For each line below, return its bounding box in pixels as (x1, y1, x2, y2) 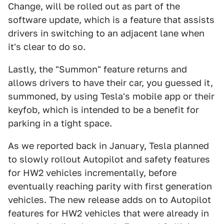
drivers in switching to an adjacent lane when (8, 28, 204, 38)
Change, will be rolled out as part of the (8, 1, 180, 11)
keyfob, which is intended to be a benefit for (8, 104, 199, 115)
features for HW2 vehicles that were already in (8, 208, 209, 218)
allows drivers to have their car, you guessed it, (8, 77, 213, 88)
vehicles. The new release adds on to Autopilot (8, 194, 211, 205)
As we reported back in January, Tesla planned (8, 140, 209, 151)
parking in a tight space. (8, 118, 112, 128)
